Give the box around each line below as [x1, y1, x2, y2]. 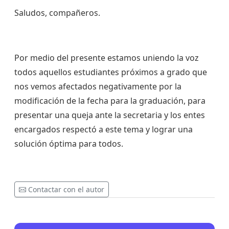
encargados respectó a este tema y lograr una [14, 124, 193, 135]
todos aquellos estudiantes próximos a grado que [14, 66, 207, 78]
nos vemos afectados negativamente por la [14, 81, 181, 93]
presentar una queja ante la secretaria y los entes [14, 109, 205, 121]
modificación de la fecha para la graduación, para [14, 95, 205, 107]
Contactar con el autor [28, 185, 104, 195]
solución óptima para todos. [14, 138, 123, 150]
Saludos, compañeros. [14, 7, 100, 19]
